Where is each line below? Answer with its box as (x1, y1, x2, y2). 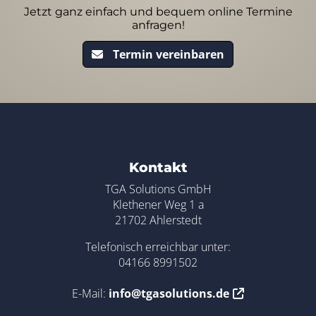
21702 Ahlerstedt (114, 212, 202, 228)
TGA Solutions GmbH (104, 181, 212, 197)
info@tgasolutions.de (109, 286, 229, 301)
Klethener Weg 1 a (112, 197, 204, 212)
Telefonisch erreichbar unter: (85, 239, 231, 255)
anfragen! (131, 18, 185, 32)
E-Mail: (72, 286, 109, 301)
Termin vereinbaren (113, 47, 224, 62)
